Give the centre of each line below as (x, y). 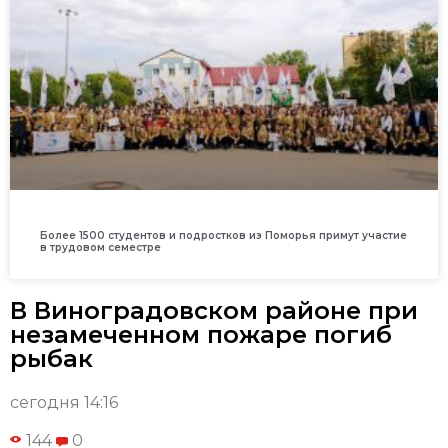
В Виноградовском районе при (214, 311)
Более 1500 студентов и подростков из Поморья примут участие (223, 236)
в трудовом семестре (100, 248)
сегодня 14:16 (64, 403)
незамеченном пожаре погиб (201, 335)
